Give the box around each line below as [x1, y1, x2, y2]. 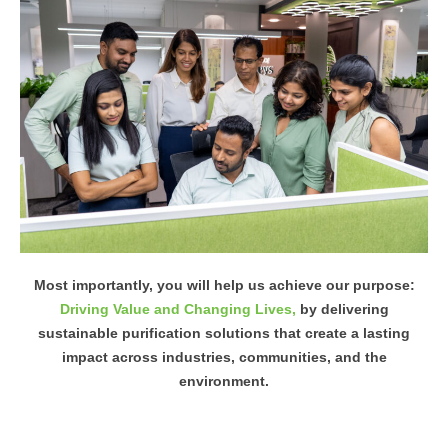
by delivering [299, 301, 389, 318]
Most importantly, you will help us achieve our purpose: [33, 277, 415, 294]
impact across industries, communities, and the [61, 349, 387, 366]
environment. [179, 373, 269, 390]
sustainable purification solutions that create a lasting [38, 325, 410, 342]
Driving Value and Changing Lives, [59, 301, 300, 318]
